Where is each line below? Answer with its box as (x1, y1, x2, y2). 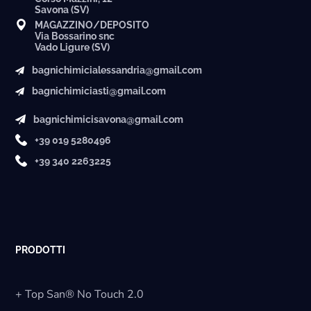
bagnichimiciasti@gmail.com (32, 85, 167, 96)
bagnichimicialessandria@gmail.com (32, 64, 203, 76)
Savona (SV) (35, 3, 90, 15)
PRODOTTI (15, 244, 66, 255)
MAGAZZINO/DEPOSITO (35, 19, 150, 31)
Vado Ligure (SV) (35, 41, 110, 53)
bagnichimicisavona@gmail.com (33, 113, 184, 125)
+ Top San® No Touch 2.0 (15, 286, 144, 302)
